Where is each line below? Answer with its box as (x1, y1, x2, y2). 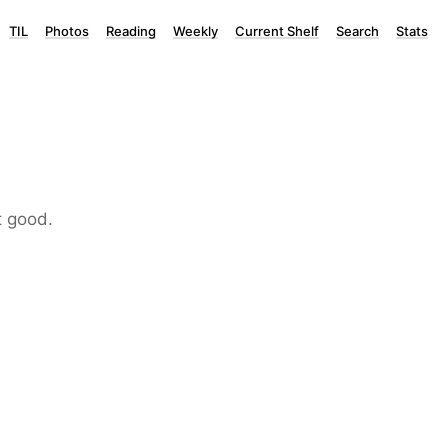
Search (336, 23, 379, 39)
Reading (106, 23, 156, 39)
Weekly (173, 23, 218, 39)
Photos (45, 23, 89, 39)
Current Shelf (235, 23, 319, 39)
